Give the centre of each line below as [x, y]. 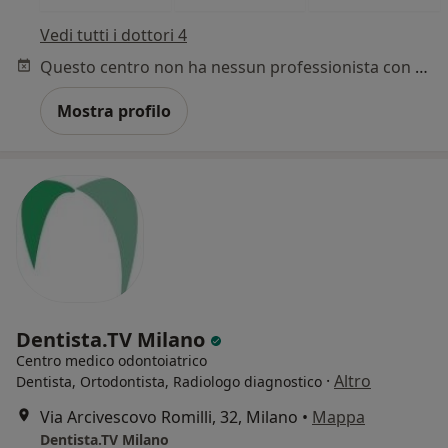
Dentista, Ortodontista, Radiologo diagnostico [169, 382]
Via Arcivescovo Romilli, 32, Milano [169, 417]
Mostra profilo [114, 111]
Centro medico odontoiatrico [111, 361]
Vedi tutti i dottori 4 [113, 35]
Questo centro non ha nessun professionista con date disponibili [421, 67]
